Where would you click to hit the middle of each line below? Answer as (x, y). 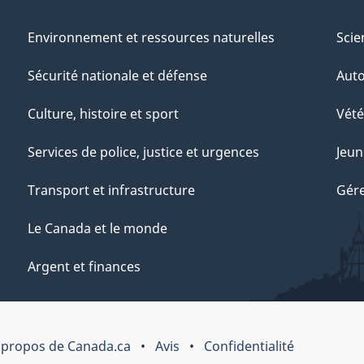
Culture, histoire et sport (103, 113)
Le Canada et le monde (97, 228)
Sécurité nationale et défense (117, 75)
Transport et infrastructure (111, 190)
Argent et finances (84, 266)
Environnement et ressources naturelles (151, 37)
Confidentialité (249, 347)
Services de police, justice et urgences (143, 152)
